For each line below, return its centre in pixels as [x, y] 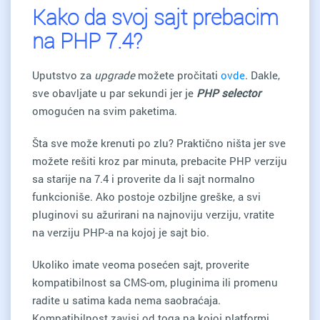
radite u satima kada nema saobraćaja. [126, 300]
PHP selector [229, 92]
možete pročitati [179, 75]
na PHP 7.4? [87, 40]
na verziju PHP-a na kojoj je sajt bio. [121, 232]
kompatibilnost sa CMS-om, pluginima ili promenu [155, 282]
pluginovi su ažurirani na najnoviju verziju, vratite [153, 214]
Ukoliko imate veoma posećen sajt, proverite [141, 264]
